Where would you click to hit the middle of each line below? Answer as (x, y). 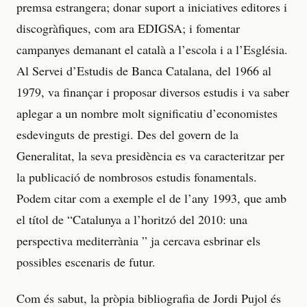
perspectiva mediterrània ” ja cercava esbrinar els (138, 241)
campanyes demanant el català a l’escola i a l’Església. (152, 50)
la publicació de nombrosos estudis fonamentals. (137, 177)
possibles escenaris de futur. (86, 262)
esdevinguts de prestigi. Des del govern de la (127, 135)
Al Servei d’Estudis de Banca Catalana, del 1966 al (144, 71)
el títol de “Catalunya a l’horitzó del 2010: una (132, 220)
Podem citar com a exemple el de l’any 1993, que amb (151, 198)
